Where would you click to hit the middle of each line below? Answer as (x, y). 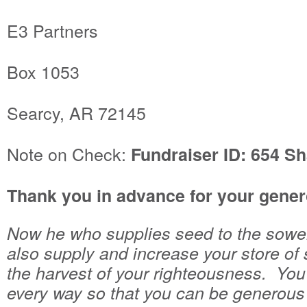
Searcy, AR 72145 (76, 113)
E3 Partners (52, 30)
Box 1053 (43, 72)
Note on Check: (69, 154)
